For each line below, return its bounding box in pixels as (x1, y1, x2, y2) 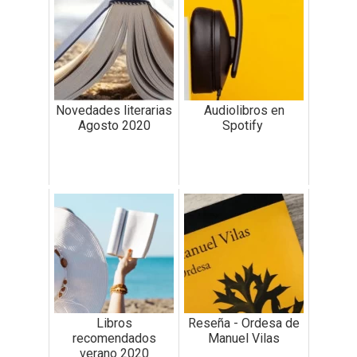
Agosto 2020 (77, 118, 151, 134)
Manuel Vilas (208, 331, 280, 347)
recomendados (72, 331, 156, 347)
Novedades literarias (56, 103, 172, 119)
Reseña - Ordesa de (188, 316, 300, 331)
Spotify (222, 118, 266, 134)
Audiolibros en (203, 103, 284, 119)
